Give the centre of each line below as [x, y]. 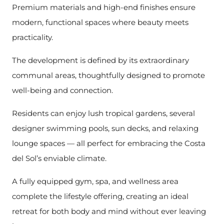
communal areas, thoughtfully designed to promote [108, 75]
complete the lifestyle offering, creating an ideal [100, 196]
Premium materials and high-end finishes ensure [104, 7]
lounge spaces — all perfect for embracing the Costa [109, 143]
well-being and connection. [62, 90]
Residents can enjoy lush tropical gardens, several [103, 113]
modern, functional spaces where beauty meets [100, 22]
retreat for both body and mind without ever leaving [109, 211]
